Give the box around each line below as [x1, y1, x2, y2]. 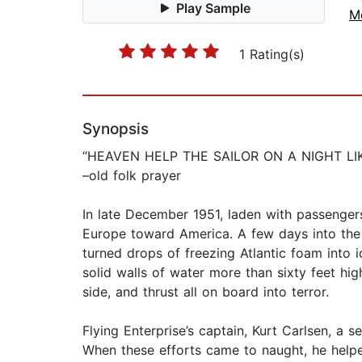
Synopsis [82, 120, 149, 139]
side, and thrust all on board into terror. [82, 284, 329, 301]
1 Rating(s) [238, 46, 305, 63]
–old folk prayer [82, 167, 181, 184]
